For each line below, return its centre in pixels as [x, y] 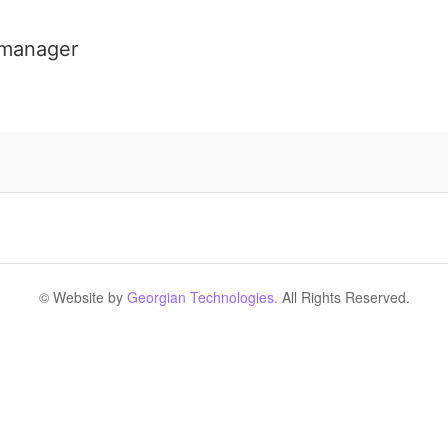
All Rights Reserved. [343, 297]
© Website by [82, 297]
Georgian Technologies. [202, 297]
